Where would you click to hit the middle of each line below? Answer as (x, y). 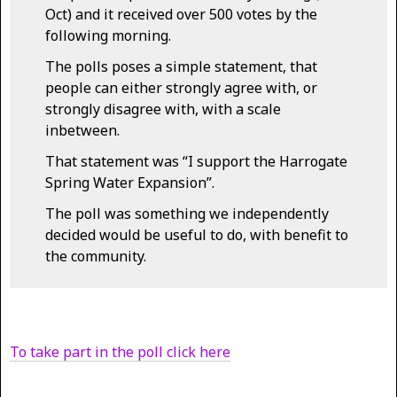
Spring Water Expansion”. (130, 183)
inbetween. (82, 131)
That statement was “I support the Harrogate (196, 162)
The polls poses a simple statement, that (181, 67)
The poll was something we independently (187, 214)
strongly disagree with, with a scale (163, 109)
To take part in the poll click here (120, 352)
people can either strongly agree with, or (181, 88)
